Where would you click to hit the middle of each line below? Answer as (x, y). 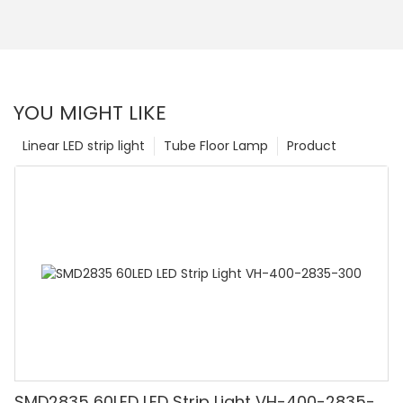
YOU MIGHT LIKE (90, 113)
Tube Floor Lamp (216, 146)
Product (312, 146)
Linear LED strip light (84, 146)
